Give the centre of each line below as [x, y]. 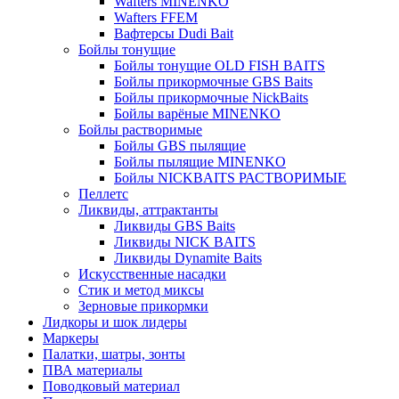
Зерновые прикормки [143, 305]
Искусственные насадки [152, 273]
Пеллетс [103, 193]
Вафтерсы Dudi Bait [174, 33]
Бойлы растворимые [140, 129]
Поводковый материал [111, 386]
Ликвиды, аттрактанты [148, 209]
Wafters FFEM [156, 17]
